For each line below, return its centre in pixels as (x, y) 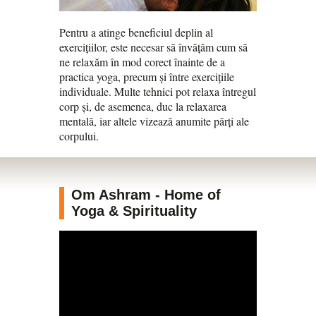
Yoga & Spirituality (134, 211)
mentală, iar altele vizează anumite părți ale (154, 121)
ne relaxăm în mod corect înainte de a (142, 62)
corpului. (79, 136)
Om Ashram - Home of (146, 194)
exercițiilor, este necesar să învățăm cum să (153, 47)
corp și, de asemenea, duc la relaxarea (143, 107)
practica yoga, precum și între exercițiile (147, 77)
